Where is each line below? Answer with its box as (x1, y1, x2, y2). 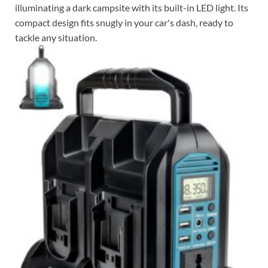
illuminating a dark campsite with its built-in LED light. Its (15, 2, 248, 14)
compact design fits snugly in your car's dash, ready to (15, 17, 233, 29)
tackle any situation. (15, 32, 97, 44)
